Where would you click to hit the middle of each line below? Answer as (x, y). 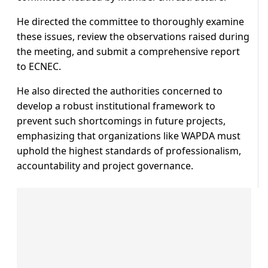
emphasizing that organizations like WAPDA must (129, 136)
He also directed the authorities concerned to (120, 91)
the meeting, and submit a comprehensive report (128, 52)
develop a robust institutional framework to (116, 106)
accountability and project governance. (105, 166)
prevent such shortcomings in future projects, (121, 121)
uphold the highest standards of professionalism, (129, 151)
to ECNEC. (39, 67)
